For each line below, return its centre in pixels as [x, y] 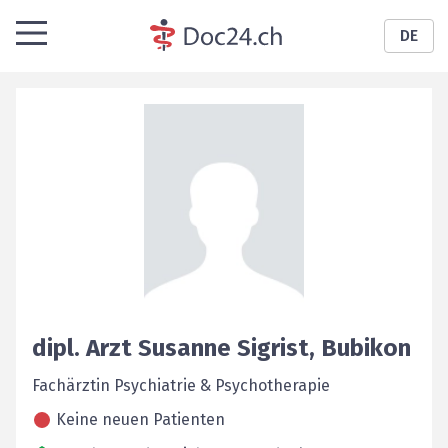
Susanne [184, 348]
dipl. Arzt [82, 348]
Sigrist [273, 348]
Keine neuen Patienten [140, 419]
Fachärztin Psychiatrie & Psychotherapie [181, 385]
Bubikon [366, 348]
